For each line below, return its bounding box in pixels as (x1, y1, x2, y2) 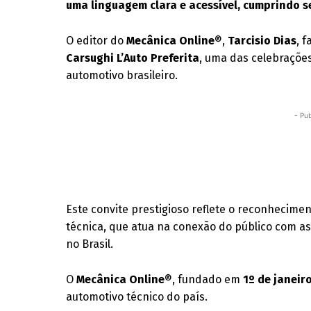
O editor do (66, 34, 127, 47)
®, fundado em (165, 273, 244, 286)
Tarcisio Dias (228, 34, 297, 47)
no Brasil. (66, 237, 114, 251)
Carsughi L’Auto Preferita (66, 51, 200, 65)
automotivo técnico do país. (66, 290, 208, 303)
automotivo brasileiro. (66, 69, 178, 82)
